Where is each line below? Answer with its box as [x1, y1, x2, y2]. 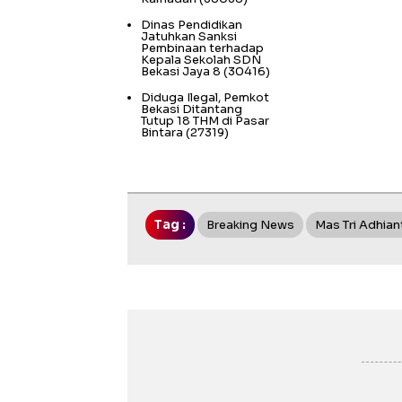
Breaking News [206, 217, 294, 233]
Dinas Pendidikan [141, 17, 242, 33]
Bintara [141, 125, 183, 141]
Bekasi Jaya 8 [141, 64, 221, 80]
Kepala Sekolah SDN [141, 52, 261, 68]
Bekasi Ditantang [141, 101, 242, 118]
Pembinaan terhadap [141, 40, 264, 57]
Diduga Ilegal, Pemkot [141, 90, 269, 106]
